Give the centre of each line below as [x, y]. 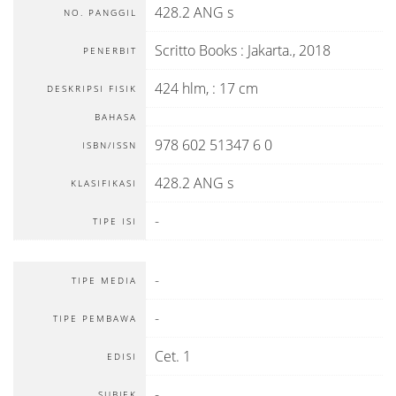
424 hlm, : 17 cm [206, 88]
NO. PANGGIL [100, 12]
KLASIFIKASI [104, 183]
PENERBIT [110, 50]
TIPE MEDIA [104, 280]
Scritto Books [196, 50]
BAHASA [116, 117]
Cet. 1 [173, 356]
